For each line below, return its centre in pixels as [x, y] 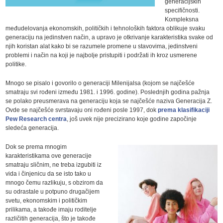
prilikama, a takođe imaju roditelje [51, 209]
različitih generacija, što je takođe [51, 218]
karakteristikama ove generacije [49, 156]
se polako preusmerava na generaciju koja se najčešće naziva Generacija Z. [109, 101]
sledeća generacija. [32, 128]
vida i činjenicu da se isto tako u [49, 173]
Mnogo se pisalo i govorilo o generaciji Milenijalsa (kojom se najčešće [100, 83]
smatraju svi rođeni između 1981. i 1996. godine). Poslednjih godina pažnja [108, 92]
